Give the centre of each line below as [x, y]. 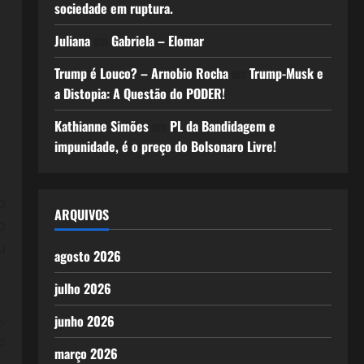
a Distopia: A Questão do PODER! [139, 93]
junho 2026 [84, 321]
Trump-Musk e [286, 73]
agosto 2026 [87, 256]
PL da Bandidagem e [222, 126]
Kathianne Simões [101, 126]
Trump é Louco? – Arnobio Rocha [141, 73]
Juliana [72, 41]
